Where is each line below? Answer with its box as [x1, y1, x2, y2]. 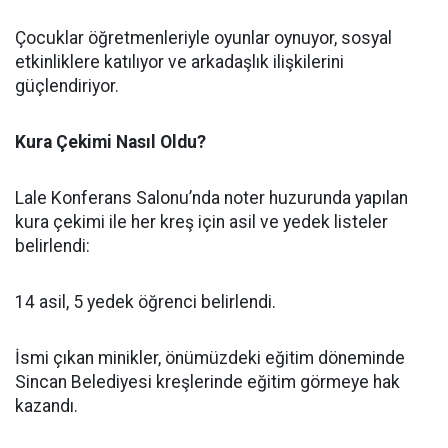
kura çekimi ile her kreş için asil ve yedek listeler [15, 212, 388, 232]
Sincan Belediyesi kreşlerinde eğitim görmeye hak [15, 372, 400, 392]
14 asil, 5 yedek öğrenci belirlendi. [15, 292, 276, 312]
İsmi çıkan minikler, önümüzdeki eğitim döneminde [15, 348, 405, 368]
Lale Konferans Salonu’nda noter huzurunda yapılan [15, 188, 408, 208]
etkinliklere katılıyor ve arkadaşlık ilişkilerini [15, 52, 344, 72]
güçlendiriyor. [15, 76, 119, 96]
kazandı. [15, 396, 78, 416]
